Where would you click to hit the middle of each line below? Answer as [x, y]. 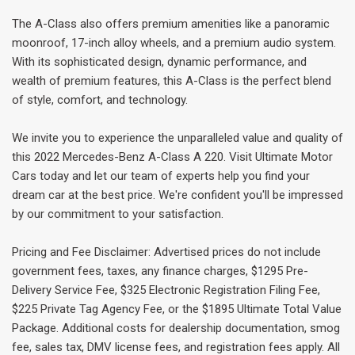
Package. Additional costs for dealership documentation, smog [176, 328]
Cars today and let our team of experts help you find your [161, 176]
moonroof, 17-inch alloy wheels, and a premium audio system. [174, 42]
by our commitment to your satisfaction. [118, 214]
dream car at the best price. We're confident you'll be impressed [177, 195]
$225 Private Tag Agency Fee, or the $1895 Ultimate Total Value [177, 309]
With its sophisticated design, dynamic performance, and [159, 61]
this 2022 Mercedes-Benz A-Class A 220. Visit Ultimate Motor [172, 157]
